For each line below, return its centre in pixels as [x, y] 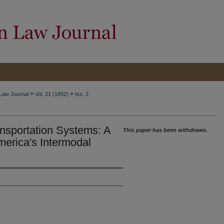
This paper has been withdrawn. [165, 130]
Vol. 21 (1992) [52, 94]
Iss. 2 [82, 94]
